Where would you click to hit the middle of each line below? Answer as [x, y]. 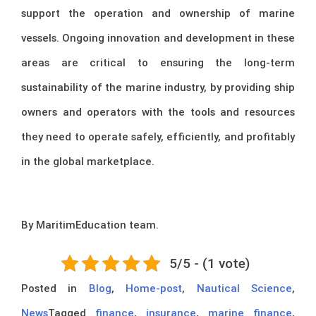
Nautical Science [244, 288]
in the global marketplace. [88, 161]
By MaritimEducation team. [90, 224]
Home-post [154, 288]
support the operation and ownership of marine [158, 13]
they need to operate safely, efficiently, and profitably [158, 136]
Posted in [55, 288]
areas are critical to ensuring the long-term [158, 62]
